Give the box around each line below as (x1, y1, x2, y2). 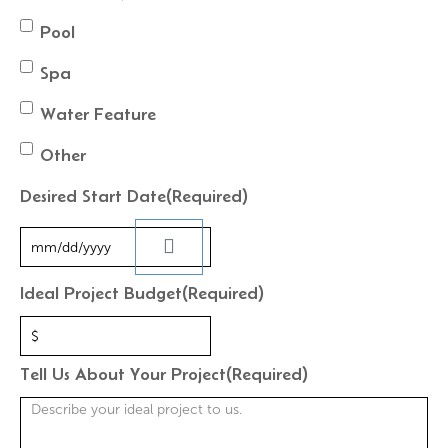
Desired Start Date (20, 186, 166, 206)
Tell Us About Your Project (20, 364, 226, 384)
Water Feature (40, 104, 156, 124)
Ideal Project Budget (20, 283, 182, 303)
